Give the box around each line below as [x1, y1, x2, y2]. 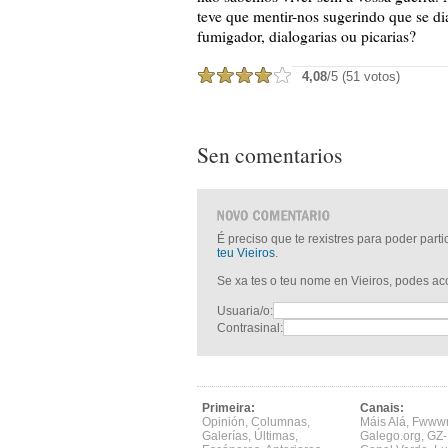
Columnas [251, 415, 307, 429]
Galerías [202, 429, 248, 443]
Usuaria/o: [217, 304, 273, 318]
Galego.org [360, 429, 421, 443]
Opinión [202, 415, 245, 429]
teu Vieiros [217, 246, 275, 260]
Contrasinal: [217, 321, 283, 335]
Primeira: [202, 401, 255, 415]
